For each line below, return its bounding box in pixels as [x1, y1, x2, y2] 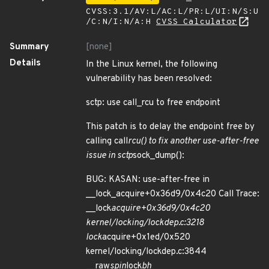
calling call [86, 136, 128, 147]
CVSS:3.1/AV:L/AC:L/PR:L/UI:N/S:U [86, 7, 259, 17]
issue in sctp [86, 150, 133, 162]
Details [10, 58, 41, 69]
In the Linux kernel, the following [86, 59, 217, 70]
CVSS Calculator [156, 17, 237, 27]
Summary [10, 41, 49, 53]
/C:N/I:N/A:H [86, 17, 156, 27]
